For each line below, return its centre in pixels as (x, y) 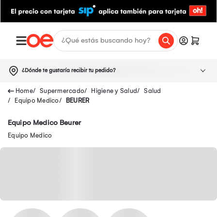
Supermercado (62, 91)
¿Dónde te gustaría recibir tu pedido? (69, 70)
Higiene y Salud (114, 91)
